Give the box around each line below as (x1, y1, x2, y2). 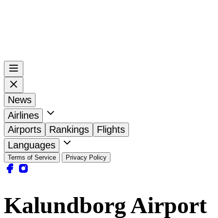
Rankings (49, 124, 89, 135)
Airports (8, 124, 41, 135)
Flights (97, 124, 125, 135)
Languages (8, 139, 55, 150)
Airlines (8, 109, 39, 121)
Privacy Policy (66, 153, 107, 161)
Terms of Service (8, 153, 56, 161)
